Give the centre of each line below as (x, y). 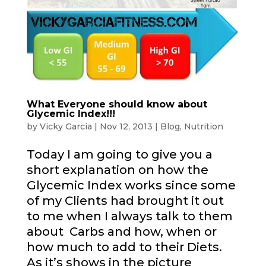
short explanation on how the (117, 170)
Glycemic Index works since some (131, 185)
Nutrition (203, 126)
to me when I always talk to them (129, 216)
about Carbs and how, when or (121, 231)
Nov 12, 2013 (126, 126)
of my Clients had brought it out (125, 200)
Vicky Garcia (66, 126)
